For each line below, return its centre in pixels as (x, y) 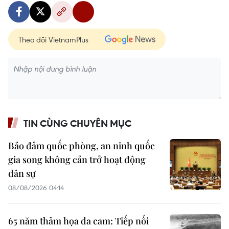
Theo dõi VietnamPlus (53, 40)
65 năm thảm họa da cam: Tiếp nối (78, 221)
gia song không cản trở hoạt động (77, 160)
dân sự (22, 174)
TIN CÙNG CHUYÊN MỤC (77, 123)
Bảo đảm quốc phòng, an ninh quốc (82, 146)
